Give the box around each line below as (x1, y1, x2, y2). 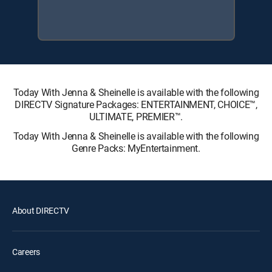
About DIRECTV (12, 205, 69, 216)
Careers (12, 246, 41, 257)
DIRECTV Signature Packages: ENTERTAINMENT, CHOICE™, (15, 98, 257, 111)
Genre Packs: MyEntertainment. (72, 141, 200, 155)
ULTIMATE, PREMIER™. (89, 110, 183, 123)
